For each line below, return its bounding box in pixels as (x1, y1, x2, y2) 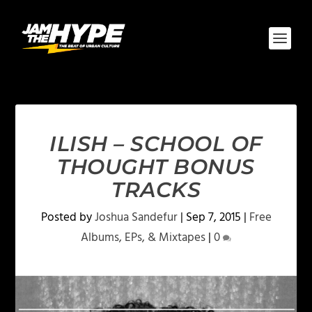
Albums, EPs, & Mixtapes (81, 228, 205, 247)
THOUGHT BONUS (57, 154, 255, 180)
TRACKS (111, 177, 201, 203)
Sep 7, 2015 (185, 208, 241, 227)
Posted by (40, 208, 95, 227)
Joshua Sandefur (94, 208, 178, 227)
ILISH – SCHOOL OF (49, 131, 263, 157)
